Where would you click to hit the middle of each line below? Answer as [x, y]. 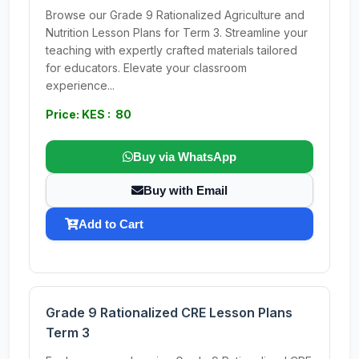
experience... [80, 85]
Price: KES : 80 [89, 114]
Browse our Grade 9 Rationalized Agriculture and [175, 15]
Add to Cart [111, 224]
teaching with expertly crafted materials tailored [171, 50]
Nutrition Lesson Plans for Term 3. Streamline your [177, 32]
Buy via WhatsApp [185, 157]
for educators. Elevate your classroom [146, 68]
